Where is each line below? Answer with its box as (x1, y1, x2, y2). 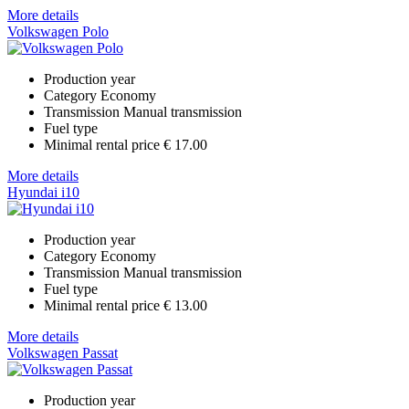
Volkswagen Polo (7, 23, 109, 39)
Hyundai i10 (7, 184, 79, 200)
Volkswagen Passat (7, 344, 118, 361)
